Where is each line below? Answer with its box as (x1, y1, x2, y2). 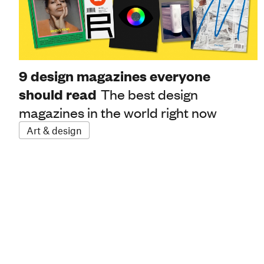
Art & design (27, 124, 82, 137)
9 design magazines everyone (19, 67, 210, 85)
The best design (101, 85, 198, 103)
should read (19, 85, 97, 104)
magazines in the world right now (19, 103, 217, 121)
